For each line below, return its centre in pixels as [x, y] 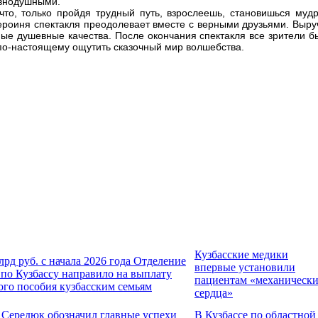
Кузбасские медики [241, 254]
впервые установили [245, 267]
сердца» [214, 292]
